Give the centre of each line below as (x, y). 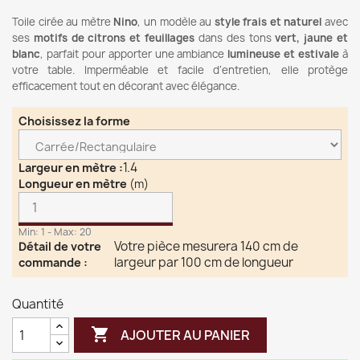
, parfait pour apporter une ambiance (134, 54)
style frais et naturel (268, 22)
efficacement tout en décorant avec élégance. (126, 86)
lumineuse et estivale (284, 54)
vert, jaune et (312, 38)
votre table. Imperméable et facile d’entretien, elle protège (180, 70)
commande (51, 262)
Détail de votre (60, 246)
